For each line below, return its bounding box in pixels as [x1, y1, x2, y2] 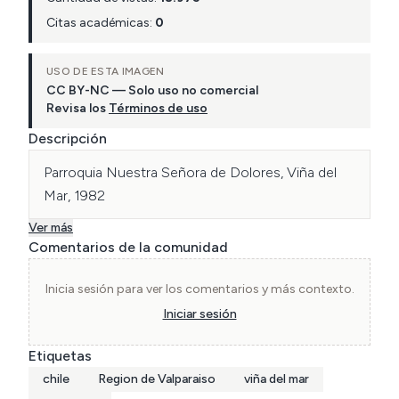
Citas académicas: [46, 15, 155, 30]
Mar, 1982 [44, 187, 105, 204]
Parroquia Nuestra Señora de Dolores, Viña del [44, 164, 337, 181]
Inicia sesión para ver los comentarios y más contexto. [45, 281, 354, 297]
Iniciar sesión [162, 306, 237, 322]
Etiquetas [28, 347, 92, 364]
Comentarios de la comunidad [28, 239, 228, 256]
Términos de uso [109, 101, 208, 116]
